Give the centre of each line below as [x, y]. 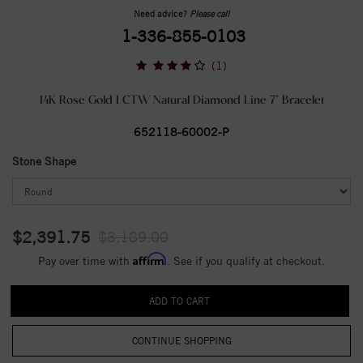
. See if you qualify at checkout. [246, 261]
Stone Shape [44, 161]
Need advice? [162, 13]
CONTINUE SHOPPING [181, 341]
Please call [209, 13]
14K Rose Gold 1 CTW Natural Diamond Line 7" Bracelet [181, 100]
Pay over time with [85, 261]
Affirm [150, 259]
